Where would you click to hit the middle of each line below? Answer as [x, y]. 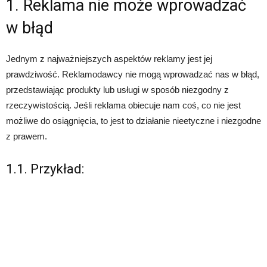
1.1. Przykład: [45, 169]
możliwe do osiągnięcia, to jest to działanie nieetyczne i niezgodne [133, 120]
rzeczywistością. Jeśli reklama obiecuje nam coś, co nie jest [123, 105]
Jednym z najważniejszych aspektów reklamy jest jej [109, 58]
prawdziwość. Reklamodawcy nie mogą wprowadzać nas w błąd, [133, 74]
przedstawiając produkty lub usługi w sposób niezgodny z [117, 89]
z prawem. [27, 136]
